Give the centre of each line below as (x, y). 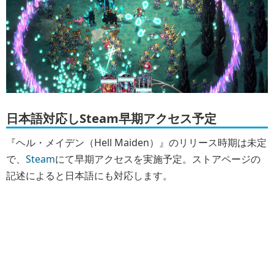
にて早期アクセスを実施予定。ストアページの (158, 159)
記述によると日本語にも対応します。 (89, 175)
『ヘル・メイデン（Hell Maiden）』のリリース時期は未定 (136, 142)
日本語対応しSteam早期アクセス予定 (111, 118)
